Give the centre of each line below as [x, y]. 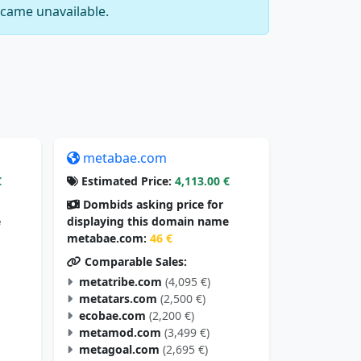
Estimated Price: [125, 180]
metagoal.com [119, 349]
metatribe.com [120, 281]
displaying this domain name [148, 221]
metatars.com [118, 298]
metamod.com [120, 332]
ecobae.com [112, 315]
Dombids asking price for [151, 204]
